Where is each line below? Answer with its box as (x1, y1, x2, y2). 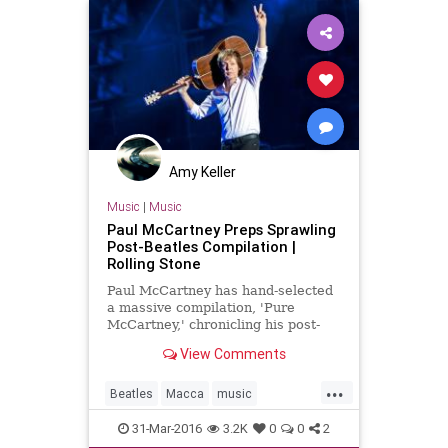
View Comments (176, 344, 286, 363)
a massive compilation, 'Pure (106, 299, 295, 315)
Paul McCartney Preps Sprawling (106, 219, 336, 239)
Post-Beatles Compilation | (106, 236, 296, 256)
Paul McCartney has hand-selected (106, 282, 333, 298)
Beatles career (106, 333, 204, 349)
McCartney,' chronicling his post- (106, 316, 320, 332)
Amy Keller (169, 163, 236, 182)
